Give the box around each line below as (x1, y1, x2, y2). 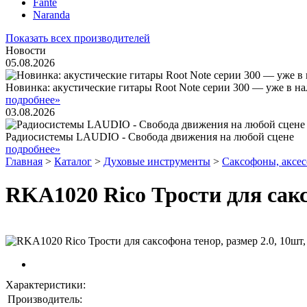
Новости (5, 45, 46, 56)
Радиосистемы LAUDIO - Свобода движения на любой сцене (5, 131, 294, 143)
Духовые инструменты (103, 156, 210, 167)
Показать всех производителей (5, 32, 150, 44)
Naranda (33, 9, 70, 21)
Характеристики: (5, 278, 86, 291)
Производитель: (8, 293, 82, 305)
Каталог (54, 156, 92, 167)
